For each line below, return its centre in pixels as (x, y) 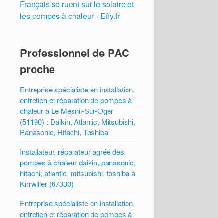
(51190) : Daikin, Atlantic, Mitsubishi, (78, 121)
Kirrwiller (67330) (47, 183)
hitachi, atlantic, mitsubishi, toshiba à (78, 173)
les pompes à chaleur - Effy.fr (70, 16)
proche (38, 68)
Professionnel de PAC (75, 52)
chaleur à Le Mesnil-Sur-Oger (67, 110)
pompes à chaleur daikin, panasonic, (78, 162)
